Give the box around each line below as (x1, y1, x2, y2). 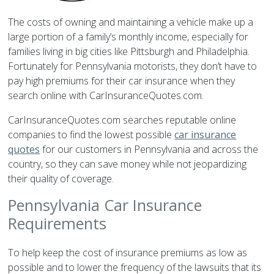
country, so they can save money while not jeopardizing (8, 157, 247, 171)
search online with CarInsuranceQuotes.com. (8, 89, 204, 103)
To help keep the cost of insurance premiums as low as (8, 246, 248, 260)
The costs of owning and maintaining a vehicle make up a (8, 15, 254, 29)
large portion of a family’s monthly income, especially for (8, 30, 249, 44)
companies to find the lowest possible (8, 128, 175, 142)
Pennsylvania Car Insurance (8, 194, 202, 216)
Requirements (8, 213, 107, 234)
